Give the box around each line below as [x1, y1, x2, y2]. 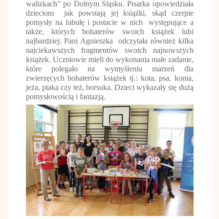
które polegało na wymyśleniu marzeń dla [25, 64, 194, 73]
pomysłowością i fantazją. [25, 92, 106, 101]
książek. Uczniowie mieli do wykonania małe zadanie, [25, 55, 194, 64]
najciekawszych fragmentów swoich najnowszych [25, 45, 194, 54]
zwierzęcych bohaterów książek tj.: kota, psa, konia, [25, 73, 194, 82]
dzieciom [25, 8, 59, 17]
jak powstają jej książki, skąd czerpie [64, 8, 194, 17]
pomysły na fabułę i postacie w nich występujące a [25, 18, 194, 26]
